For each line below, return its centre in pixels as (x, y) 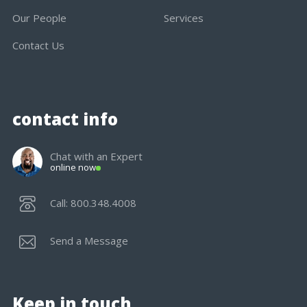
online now (73, 168)
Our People (39, 18)
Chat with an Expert (96, 157)
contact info (65, 119)
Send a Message (89, 241)
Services (184, 18)
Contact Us (38, 46)
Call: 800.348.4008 (93, 203)
